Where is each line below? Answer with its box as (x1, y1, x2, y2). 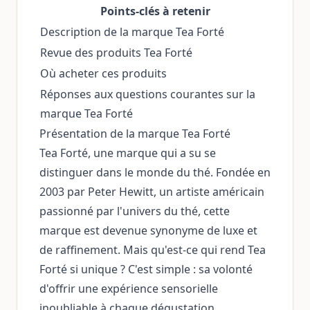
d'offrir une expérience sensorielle (39, 281, 218, 296)
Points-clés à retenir (100, 3, 210, 19)
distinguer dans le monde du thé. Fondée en (39, 165, 271, 180)
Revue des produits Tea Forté (40, 45, 192, 60)
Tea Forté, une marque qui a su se (39, 145, 216, 161)
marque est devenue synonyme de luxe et (39, 223, 257, 238)
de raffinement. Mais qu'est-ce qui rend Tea (39, 242, 266, 257)
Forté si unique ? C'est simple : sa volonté (39, 262, 253, 277)
